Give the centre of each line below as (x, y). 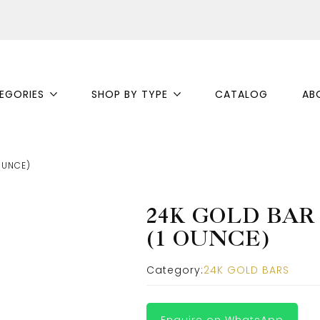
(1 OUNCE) (208, 238)
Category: (175, 270)
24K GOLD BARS (247, 270)
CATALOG (241, 95)
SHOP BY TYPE (129, 95)
